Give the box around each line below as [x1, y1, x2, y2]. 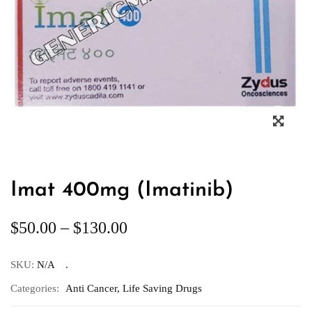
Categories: [10, 283, 59, 294]
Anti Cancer [65, 283, 117, 294]
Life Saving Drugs [123, 283, 202, 294]
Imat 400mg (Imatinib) [10, 180, 233, 201]
